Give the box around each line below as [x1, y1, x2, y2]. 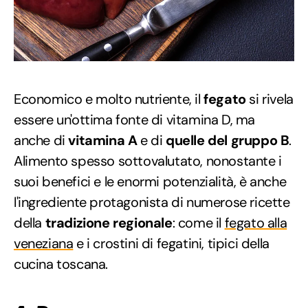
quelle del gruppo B [166, 131, 289, 150]
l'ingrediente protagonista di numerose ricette [14, 193, 290, 212]
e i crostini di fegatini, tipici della [73, 234, 269, 253]
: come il [172, 214, 225, 232]
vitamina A [68, 131, 137, 150]
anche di [14, 131, 69, 150]
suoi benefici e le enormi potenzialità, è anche [14, 173, 287, 191]
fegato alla [224, 214, 287, 232]
